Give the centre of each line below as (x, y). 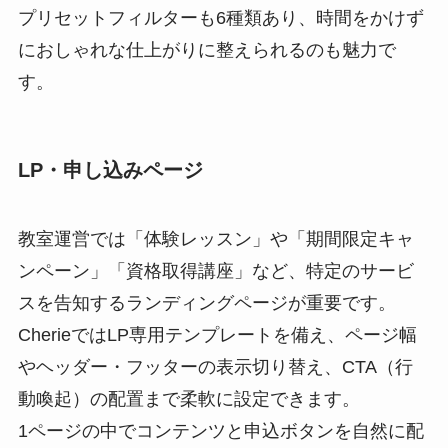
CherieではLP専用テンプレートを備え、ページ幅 (217, 335)
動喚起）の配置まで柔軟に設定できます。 (188, 399)
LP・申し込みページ (110, 169)
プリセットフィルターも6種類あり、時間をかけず (220, 17)
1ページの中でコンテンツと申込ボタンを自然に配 (220, 431)
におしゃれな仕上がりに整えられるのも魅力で (206, 49)
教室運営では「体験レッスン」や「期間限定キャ (215, 239)
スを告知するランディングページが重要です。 (206, 303)
